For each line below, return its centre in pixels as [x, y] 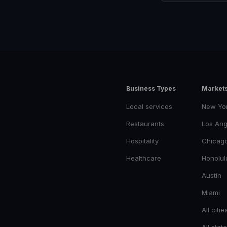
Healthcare [144, 158]
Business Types [151, 88]
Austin [212, 175]
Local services [149, 106]
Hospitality [142, 141]
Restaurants [145, 124]
